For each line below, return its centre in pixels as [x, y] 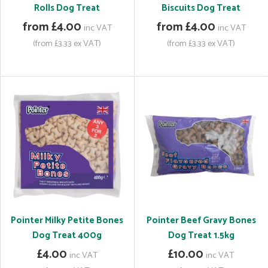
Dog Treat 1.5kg [201, 235]
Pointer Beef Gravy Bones [201, 220]
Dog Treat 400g [67, 235]
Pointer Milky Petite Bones [67, 220]
